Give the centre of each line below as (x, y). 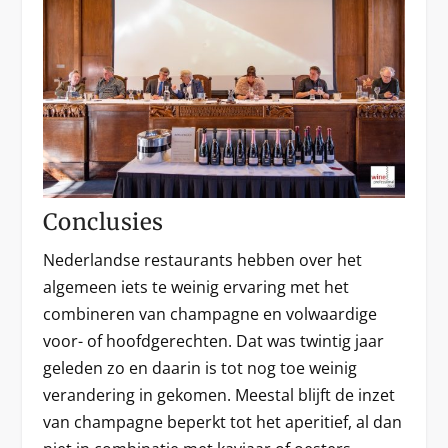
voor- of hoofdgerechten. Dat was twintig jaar (213, 340)
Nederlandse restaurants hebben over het (202, 259)
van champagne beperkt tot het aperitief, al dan (222, 421)
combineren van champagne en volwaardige (209, 313)
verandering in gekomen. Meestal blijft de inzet (218, 394)
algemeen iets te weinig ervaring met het (195, 286)
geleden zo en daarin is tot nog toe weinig (199, 367)
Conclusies (103, 221)
